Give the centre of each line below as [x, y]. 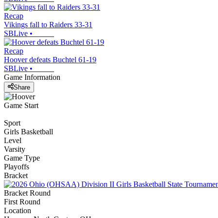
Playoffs [17, 166]
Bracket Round [27, 193]
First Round [22, 201]
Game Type [22, 158]
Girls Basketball [28, 131]
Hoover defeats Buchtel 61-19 [50, 60]
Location [18, 210]
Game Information [32, 77]
